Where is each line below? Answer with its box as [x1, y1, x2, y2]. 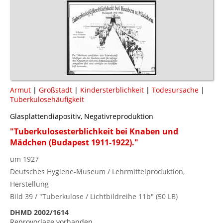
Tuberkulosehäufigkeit [10, 94, 84, 104]
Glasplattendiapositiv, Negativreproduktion [10, 111, 153, 121]
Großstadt [39, 85, 72, 95]
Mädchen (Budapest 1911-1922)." [10, 136, 138, 148]
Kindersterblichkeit [80, 85, 144, 95]
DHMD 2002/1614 [10, 207, 69, 217]
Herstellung [10, 179, 49, 189]
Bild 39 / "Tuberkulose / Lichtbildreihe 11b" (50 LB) [10, 191, 178, 201]
